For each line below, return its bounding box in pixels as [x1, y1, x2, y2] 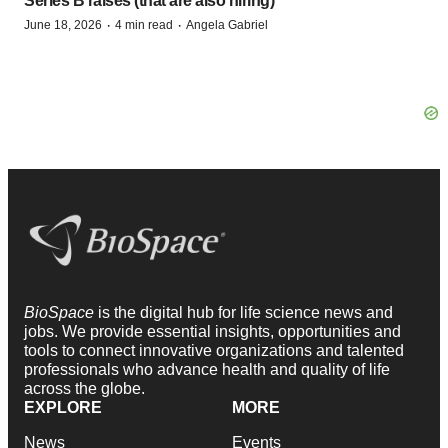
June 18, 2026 [24, 17, 102, 32]
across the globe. [24, 380, 145, 398]
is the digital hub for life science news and [98, 304, 393, 322]
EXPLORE [24, 399, 102, 417]
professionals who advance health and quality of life [24, 361, 390, 379]
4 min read [115, 17, 173, 32]
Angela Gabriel [186, 17, 268, 32]
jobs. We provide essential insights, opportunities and [24, 323, 401, 341]
